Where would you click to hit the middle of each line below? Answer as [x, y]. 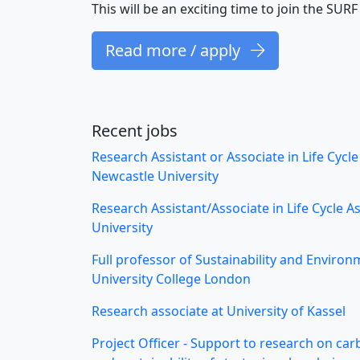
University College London [171, 279]
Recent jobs [135, 131]
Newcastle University [155, 176]
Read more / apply [175, 51]
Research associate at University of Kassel [219, 311]
